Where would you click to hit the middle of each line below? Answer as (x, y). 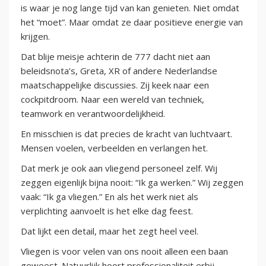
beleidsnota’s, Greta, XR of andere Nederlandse (119, 71)
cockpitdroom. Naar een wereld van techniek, (113, 99)
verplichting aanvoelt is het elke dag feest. (107, 211)
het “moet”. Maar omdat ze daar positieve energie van (132, 22)
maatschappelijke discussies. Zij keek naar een (115, 85)
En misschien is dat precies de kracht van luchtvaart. (126, 134)
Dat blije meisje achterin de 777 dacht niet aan (115, 57)
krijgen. (35, 37)
